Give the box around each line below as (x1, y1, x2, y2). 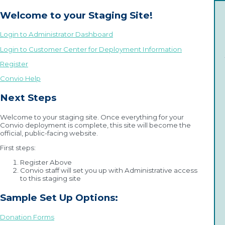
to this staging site (20, 174, 81, 183)
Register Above (20, 158, 72, 167)
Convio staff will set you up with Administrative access (20, 166, 197, 175)
